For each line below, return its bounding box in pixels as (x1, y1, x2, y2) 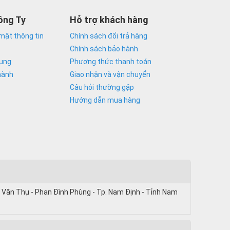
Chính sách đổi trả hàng (70, 31, 147, 40)
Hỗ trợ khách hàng (70, 14, 148, 25)
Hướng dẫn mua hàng (70, 95, 140, 104)
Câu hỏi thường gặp (70, 83, 134, 91)
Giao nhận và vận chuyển (70, 70, 150, 79)
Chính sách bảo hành (70, 44, 138, 53)
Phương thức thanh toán (70, 57, 151, 66)
